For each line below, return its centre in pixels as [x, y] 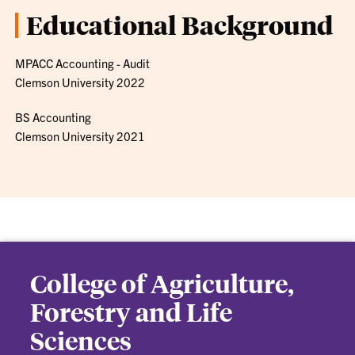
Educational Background [180, 25]
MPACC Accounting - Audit [83, 63]
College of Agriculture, [162, 284]
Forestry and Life [132, 312]
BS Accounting [53, 117]
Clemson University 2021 [80, 136]
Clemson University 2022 [80, 82]
